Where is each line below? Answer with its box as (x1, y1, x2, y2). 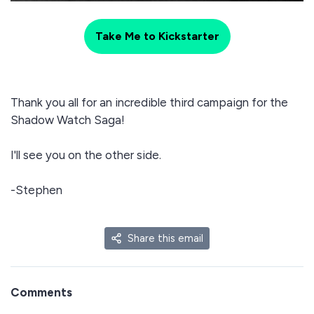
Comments (11, 285, 72, 299)
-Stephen (11, 182, 62, 197)
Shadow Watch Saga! (11, 112, 125, 127)
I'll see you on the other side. (11, 147, 161, 162)
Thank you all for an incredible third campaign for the (11, 95, 288, 109)
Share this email (128, 231, 203, 245)
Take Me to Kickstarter (95, 29, 219, 43)
